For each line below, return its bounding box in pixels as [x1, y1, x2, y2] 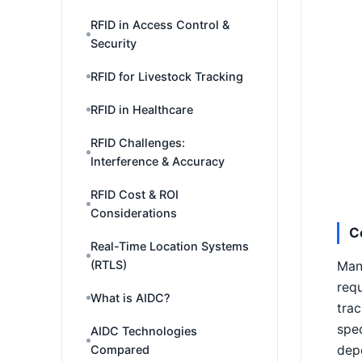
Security [90, 36, 137, 50]
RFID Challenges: [90, 136, 185, 149]
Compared [90, 343, 149, 356]
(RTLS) [90, 258, 127, 271]
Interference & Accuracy [90, 154, 225, 168]
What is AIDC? [90, 291, 170, 305]
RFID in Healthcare [90, 103, 193, 116]
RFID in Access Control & [90, 18, 229, 32]
